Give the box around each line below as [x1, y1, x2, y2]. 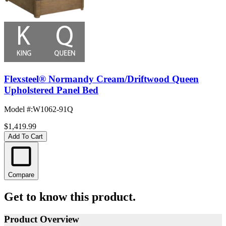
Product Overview [4, 214, 79, 225]
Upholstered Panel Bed [4, 84, 98, 95]
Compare [8, 171, 34, 179]
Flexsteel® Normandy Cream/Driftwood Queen [4, 73, 199, 84]
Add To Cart [8, 133, 43, 141]
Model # [4, 105, 31, 114]
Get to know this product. [4, 190, 136, 204]
